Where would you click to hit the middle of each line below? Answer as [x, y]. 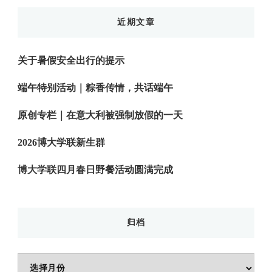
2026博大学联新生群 [61, 142]
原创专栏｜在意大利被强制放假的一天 [100, 115]
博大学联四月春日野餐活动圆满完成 [95, 169]
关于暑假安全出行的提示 [71, 60]
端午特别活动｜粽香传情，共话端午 [95, 87]
